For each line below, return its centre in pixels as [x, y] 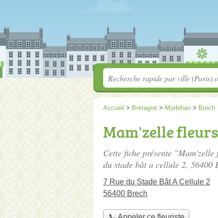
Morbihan [178, 108]
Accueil [114, 108]
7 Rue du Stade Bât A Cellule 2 [157, 182]
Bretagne [145, 108]
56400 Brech [125, 193]
